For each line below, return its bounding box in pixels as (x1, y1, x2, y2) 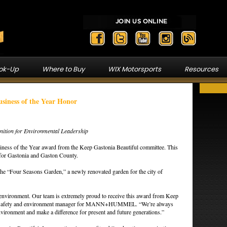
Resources (184, 64, 218, 74)
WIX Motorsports (107, 64, 161, 74)
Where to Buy (42, 64, 85, 74)
